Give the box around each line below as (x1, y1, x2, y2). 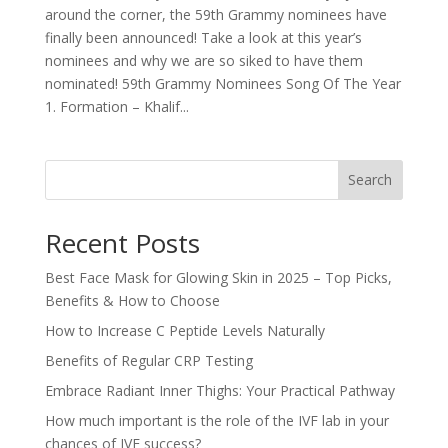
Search (348, 170, 393, 190)
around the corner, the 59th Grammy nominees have (44, 4, 387, 24)
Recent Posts (44, 224, 200, 261)
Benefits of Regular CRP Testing (44, 350, 253, 370)
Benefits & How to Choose (44, 290, 220, 310)
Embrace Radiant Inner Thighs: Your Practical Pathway (44, 380, 395, 400)
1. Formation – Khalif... (44, 96, 189, 116)
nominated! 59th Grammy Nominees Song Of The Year (44, 73, 401, 93)
